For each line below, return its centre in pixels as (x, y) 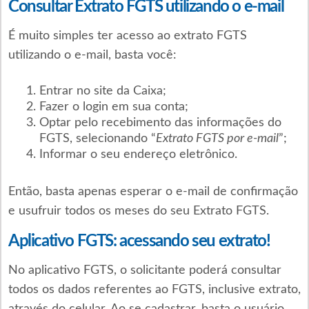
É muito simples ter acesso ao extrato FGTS (127, 36)
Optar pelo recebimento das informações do (160, 122)
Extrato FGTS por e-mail (217, 138)
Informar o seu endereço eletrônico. (138, 154)
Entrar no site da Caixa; (102, 91)
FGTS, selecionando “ (97, 138)
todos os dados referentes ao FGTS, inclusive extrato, (154, 289)
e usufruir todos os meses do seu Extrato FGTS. (138, 211)
